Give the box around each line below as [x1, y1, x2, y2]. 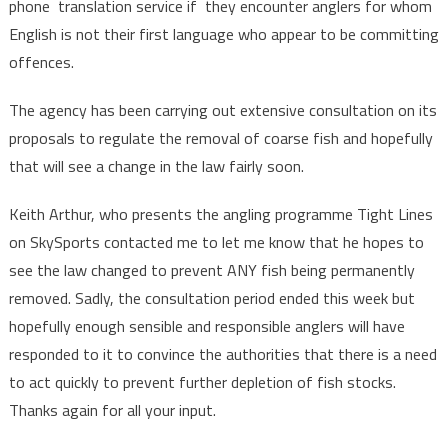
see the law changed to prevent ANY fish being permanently [8, 258, 415, 282]
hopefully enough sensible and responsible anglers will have [8, 314, 405, 338]
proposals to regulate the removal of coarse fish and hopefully [8, 126, 433, 150]
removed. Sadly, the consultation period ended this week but [8, 286, 415, 310]
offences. [8, 50, 74, 74]
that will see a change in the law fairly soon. [8, 154, 304, 178]
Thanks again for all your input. [8, 398, 216, 422]
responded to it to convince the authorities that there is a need [8, 342, 437, 366]
